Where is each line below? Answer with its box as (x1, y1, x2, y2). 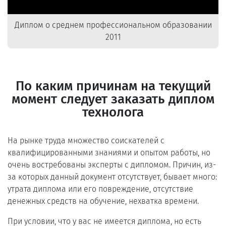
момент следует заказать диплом (12, 91, 214, 107)
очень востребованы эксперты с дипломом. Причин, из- (8, 159, 216, 169)
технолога (82, 104, 144, 120)
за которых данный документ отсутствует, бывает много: (8, 172, 217, 182)
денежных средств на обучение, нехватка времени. (8, 196, 199, 206)
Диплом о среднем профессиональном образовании (14, 20, 212, 30)
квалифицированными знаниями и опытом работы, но (8, 147, 210, 157)
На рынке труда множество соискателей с (8, 135, 164, 145)
